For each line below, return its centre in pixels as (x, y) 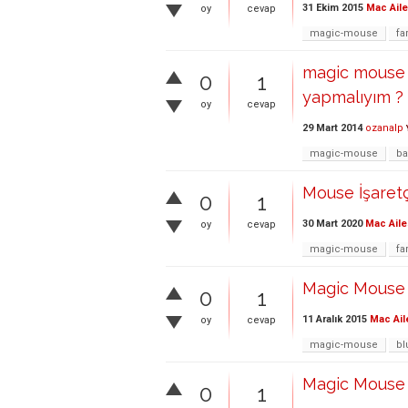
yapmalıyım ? (353, 97)
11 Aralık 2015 (335, 320)
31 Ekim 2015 (333, 8)
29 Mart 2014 (332, 128)
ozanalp (384, 128)
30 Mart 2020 (332, 224)
